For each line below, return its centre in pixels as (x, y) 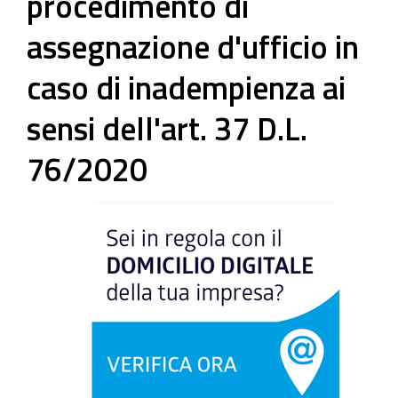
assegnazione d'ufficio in (193, 47)
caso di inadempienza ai (186, 88)
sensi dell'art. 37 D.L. (167, 128)
